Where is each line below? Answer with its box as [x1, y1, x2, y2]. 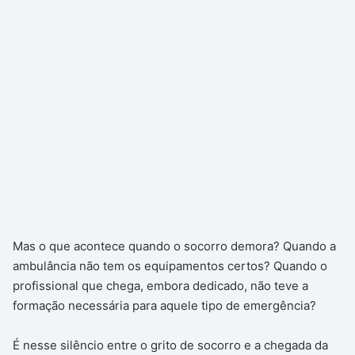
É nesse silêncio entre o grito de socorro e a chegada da [13, 338, 328, 353]
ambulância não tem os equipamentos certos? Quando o [13, 258, 327, 274]
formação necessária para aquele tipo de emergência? [13, 298, 316, 314]
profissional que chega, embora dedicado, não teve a [13, 278, 308, 294]
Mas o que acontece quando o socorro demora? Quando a [13, 239, 336, 254]
